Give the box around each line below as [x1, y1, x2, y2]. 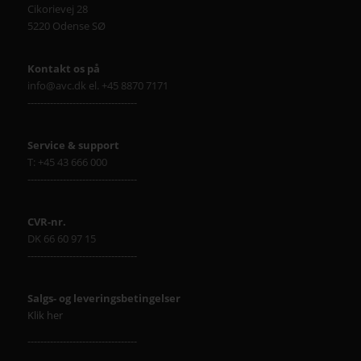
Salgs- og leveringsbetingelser [27, 291, 180, 306]
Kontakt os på [27, 60, 100, 76]
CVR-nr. [27, 214, 66, 230]
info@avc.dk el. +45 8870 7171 [27, 77, 168, 93]
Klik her [27, 308, 63, 323]
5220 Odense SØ [27, 18, 106, 33]
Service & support [27, 138, 119, 152]
